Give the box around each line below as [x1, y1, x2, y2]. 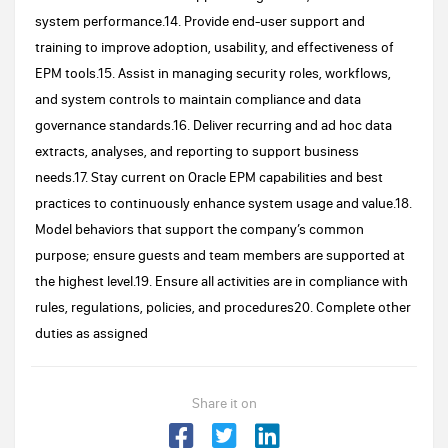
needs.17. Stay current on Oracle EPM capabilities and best [35, 168, 383, 186]
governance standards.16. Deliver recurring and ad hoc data [35, 116, 392, 134]
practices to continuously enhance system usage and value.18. [35, 194, 412, 212]
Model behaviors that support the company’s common [35, 220, 364, 238]
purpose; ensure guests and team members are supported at [35, 246, 405, 264]
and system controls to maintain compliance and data [35, 90, 361, 108]
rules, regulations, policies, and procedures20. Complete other [35, 298, 411, 316]
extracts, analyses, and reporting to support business [35, 142, 359, 160]
